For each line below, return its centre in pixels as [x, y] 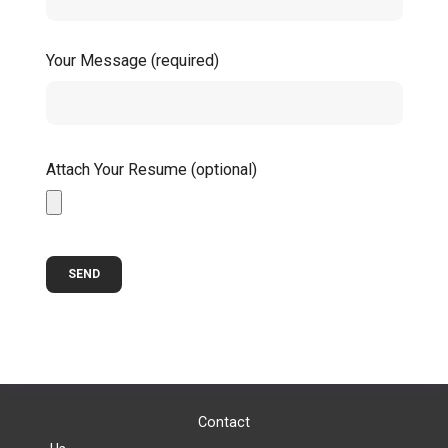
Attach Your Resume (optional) [151, 170]
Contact [224, 423]
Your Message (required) [132, 61]
